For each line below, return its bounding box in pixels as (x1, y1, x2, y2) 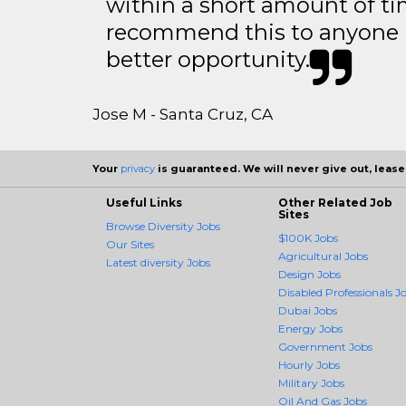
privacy (121, 162, 155, 176)
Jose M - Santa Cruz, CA (92, 105, 273, 124)
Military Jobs (278, 376, 344, 391)
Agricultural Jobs (278, 249, 368, 264)
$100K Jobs (278, 231, 338, 246)
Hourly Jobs (278, 358, 340, 372)
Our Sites (106, 237, 154, 252)
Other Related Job (278, 196, 392, 210)
